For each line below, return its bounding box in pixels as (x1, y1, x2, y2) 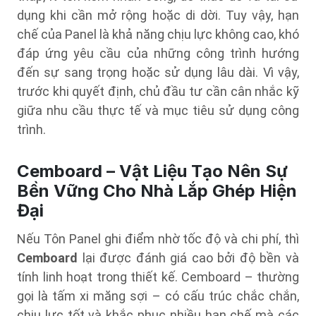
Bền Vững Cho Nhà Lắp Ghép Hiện (17, 181, 297, 201)
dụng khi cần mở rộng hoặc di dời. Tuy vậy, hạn (17, 8, 299, 23)
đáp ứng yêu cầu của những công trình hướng (17, 46, 299, 61)
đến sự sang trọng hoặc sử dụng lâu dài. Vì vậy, (17, 65, 299, 80)
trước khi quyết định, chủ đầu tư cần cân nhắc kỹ (17, 84, 299, 99)
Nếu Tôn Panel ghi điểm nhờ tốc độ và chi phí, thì (17, 231, 299, 246)
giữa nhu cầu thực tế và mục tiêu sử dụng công (17, 103, 299, 118)
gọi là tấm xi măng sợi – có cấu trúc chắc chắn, (17, 288, 299, 303)
